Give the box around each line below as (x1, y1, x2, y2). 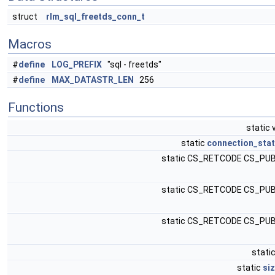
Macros (8, 37, 52, 52)
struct (12, 12, 41, 21)
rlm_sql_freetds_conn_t (46, 12, 145, 21)
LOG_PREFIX (52, 60, 102, 69)
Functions (8, 100, 64, 115)
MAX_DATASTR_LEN (52, 75, 134, 85)
